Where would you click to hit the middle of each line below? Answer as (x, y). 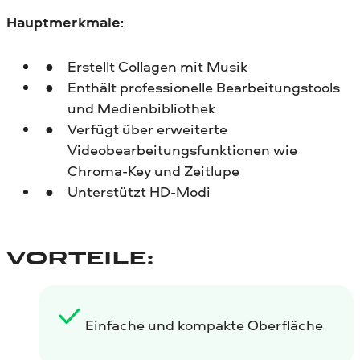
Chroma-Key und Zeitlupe (153, 170)
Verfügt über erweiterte (147, 129)
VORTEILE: (80, 259)
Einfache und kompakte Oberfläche (204, 325)
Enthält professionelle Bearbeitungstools (203, 87)
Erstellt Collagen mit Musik (157, 66)
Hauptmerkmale (63, 22)
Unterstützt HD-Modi (139, 191)
